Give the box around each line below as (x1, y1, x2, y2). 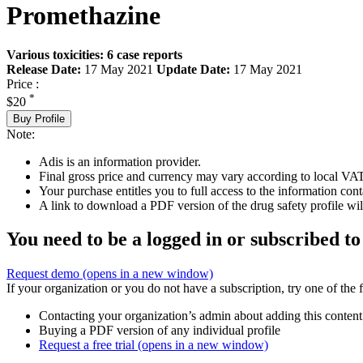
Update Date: (156, 62, 230, 77)
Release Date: (6, 62, 81, 77)
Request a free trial (39, 338, 138, 352)
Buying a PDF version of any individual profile (39, 323, 280, 338)
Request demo (6, 267, 83, 281)
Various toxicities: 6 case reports (6, 48, 182, 62)
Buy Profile (13, 112, 65, 125)
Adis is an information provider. (39, 154, 201, 169)
